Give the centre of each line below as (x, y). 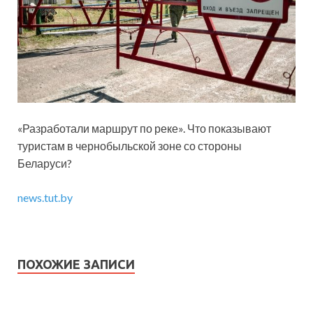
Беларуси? (45, 163)
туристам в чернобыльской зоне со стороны (130, 146)
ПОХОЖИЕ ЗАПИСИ (76, 264)
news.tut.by (45, 198)
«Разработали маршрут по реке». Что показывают (144, 129)
